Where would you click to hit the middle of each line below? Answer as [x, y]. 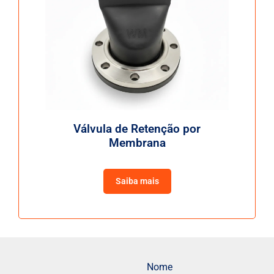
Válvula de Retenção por [137, 129]
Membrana [137, 143]
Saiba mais [137, 181]
